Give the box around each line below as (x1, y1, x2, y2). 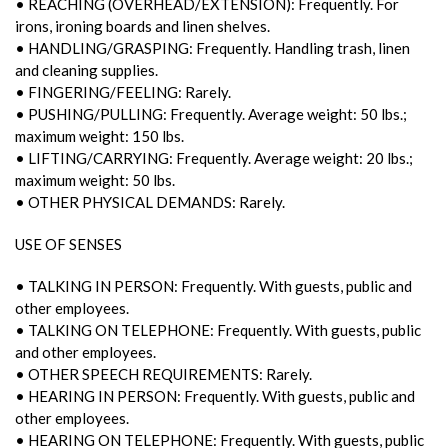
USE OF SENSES (15, 234, 122, 253)
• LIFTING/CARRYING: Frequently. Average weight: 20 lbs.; (15, 148, 413, 167)
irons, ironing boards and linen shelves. (15, 16, 270, 35)
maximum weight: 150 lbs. (15, 126, 184, 145)
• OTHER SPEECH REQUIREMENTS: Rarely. (15, 364, 312, 383)
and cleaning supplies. (15, 60, 158, 79)
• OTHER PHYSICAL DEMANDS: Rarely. (15, 192, 285, 211)
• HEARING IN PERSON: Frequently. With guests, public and (15, 386, 415, 405)
